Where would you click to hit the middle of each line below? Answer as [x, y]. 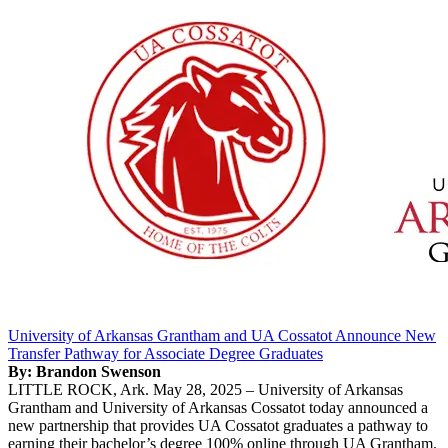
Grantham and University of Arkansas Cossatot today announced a [218, 407]
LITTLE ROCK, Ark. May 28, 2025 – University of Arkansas [205, 389]
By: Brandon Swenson [84, 371]
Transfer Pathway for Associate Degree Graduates [165, 353]
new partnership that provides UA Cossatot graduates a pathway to [218, 425]
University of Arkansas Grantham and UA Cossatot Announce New [222, 335]
